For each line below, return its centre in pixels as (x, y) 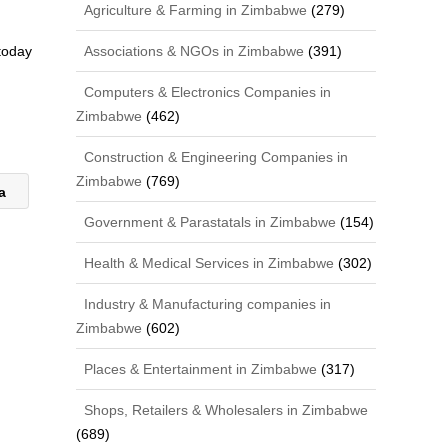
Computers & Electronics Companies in (206, 91)
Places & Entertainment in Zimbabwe (199, 368)
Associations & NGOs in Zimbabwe (192, 50)
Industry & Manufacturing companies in (206, 303)
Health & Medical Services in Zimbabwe (207, 262)
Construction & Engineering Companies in (214, 156)
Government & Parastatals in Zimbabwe (208, 221)
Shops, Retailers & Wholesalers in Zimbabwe (224, 409)
